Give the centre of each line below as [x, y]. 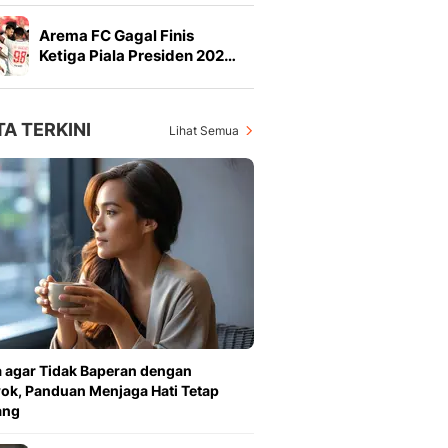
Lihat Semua [204, 130]
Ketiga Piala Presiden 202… [137, 55]
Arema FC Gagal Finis [116, 35]
